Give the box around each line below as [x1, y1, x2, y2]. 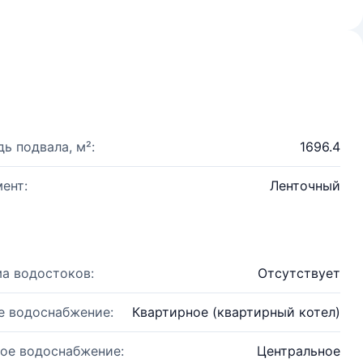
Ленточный [270, 177, 340, 194]
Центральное [257, 343, 340, 359]
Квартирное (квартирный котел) [132, 304, 340, 320]
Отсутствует [258, 265, 340, 281]
